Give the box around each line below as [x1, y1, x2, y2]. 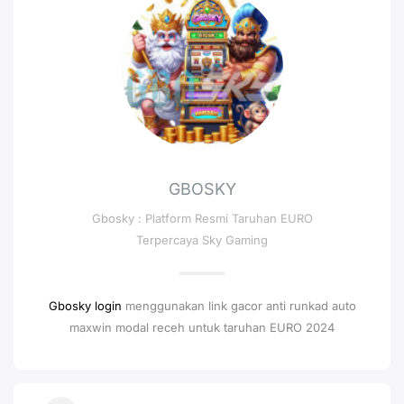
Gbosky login [48, 298, 122, 313]
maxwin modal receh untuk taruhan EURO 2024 [69, 319, 335, 335]
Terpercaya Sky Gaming [136, 232, 268, 247]
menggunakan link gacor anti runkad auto [121, 298, 356, 313]
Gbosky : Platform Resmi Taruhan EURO [91, 210, 313, 225]
